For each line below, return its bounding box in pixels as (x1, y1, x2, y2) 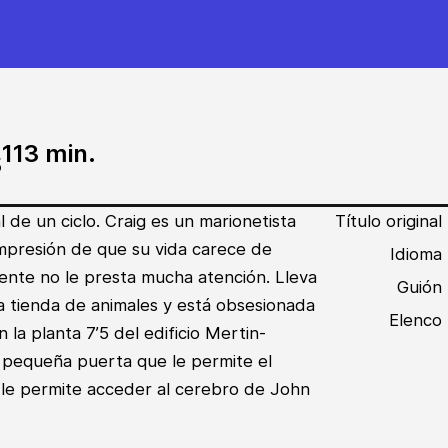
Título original (335, 211, 442, 231)
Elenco (389, 310, 442, 330)
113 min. (2, 139, 96, 168)
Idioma (390, 244, 442, 264)
